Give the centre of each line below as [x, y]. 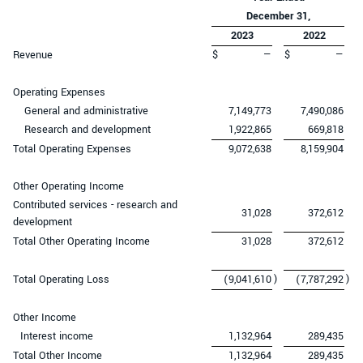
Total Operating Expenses [72, 149]
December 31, [278, 16]
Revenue [33, 55]
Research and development [88, 129]
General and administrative [86, 111]
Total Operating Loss [61, 279]
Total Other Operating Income [81, 241]
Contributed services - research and [95, 205]
